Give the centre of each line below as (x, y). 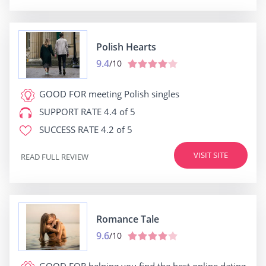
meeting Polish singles (133, 94)
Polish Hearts (126, 47)
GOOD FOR (63, 94)
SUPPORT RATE (70, 112)
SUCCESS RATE (69, 130)
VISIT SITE (211, 155)
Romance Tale (128, 219)
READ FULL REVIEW (55, 156)
